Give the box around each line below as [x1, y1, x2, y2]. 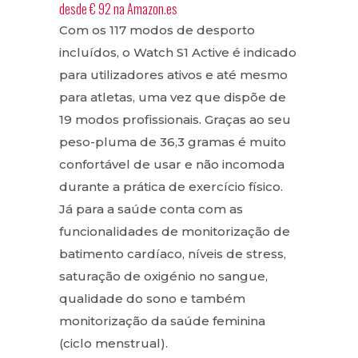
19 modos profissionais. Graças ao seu [59, 112, 291, 128]
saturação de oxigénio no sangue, [59, 268, 268, 284]
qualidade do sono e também [59, 291, 245, 307]
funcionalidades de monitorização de [59, 224, 290, 240]
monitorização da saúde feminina [59, 313, 265, 329]
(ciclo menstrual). [59, 336, 168, 352]
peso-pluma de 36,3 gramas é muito [59, 134, 286, 150]
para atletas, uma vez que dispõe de [59, 89, 286, 105]
